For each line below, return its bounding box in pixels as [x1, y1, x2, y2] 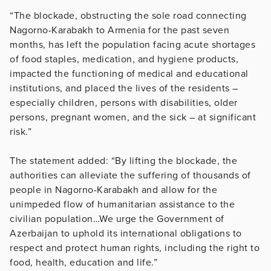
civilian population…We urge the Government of [10, 212, 224, 225]
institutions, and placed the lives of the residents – [10, 82, 238, 94]
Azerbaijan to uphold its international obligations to [10, 227, 242, 240]
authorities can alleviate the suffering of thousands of [10, 169, 251, 181]
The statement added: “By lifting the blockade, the [10, 154, 237, 167]
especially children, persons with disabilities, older [10, 96, 238, 109]
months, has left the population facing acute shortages [10, 38, 255, 51]
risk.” [10, 125, 31, 138]
